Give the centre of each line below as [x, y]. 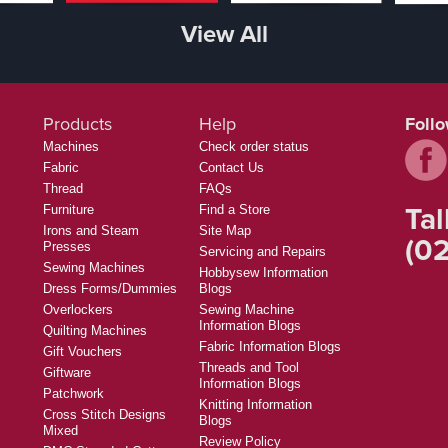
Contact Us [231, 167]
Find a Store [234, 209]
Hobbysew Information [263, 272]
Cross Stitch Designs [104, 414]
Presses [67, 246]
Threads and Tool [249, 367]
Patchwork [73, 393]
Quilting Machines [95, 330]
